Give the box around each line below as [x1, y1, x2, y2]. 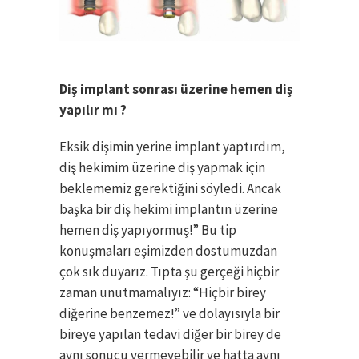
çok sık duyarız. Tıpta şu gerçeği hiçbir [59, 263, 279, 281]
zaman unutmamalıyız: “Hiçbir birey [59, 284, 266, 302]
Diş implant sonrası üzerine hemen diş [59, 80, 293, 99]
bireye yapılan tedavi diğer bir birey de [59, 325, 281, 344]
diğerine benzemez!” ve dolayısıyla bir [59, 305, 280, 323]
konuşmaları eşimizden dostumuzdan [59, 242, 277, 260]
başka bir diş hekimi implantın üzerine [59, 200, 278, 219]
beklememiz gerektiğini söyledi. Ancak [59, 179, 281, 198]
